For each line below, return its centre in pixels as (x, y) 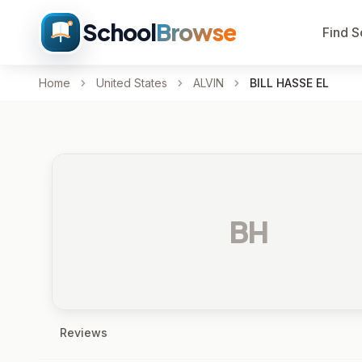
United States (132, 83)
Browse (196, 32)
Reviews (84, 333)
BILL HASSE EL (289, 83)
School (119, 32)
